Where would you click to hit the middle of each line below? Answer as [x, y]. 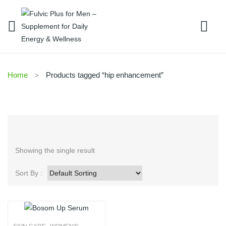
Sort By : [29, 173]
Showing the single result [55, 150]
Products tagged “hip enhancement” [104, 75]
